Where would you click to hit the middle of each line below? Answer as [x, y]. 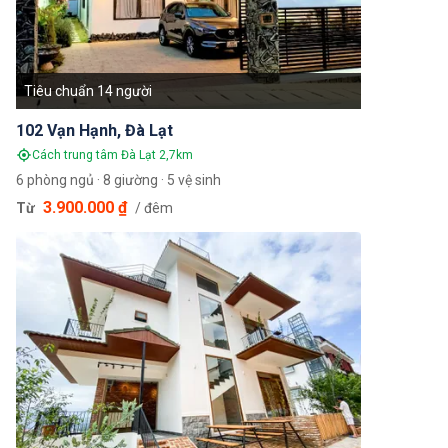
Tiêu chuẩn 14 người [88, 91]
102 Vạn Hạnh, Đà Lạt [94, 131]
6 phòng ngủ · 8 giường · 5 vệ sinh [118, 180]
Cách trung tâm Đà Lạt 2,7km [112, 155]
